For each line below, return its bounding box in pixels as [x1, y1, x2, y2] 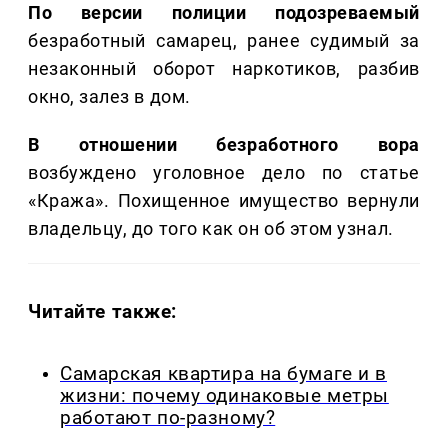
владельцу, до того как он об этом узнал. [28, 218, 394, 240]
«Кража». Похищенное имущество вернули [28, 190, 420, 212]
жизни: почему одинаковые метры [60, 385, 389, 408]
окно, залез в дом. [28, 86, 191, 108]
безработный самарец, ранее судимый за [28, 30, 420, 52]
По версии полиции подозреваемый [28, 2, 420, 24]
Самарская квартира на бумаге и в [60, 363, 387, 386]
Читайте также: [28, 300, 178, 324]
